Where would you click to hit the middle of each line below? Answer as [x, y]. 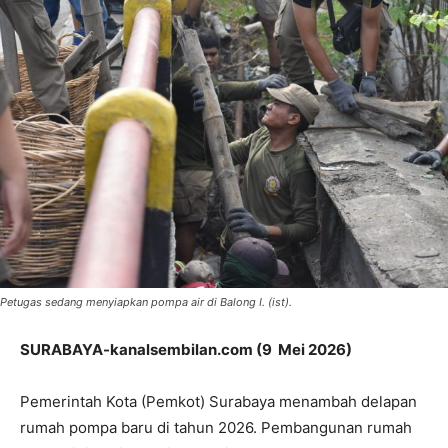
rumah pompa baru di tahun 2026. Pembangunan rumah [216, 427]
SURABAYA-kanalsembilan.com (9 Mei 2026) [186, 349]
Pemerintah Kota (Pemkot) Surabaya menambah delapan [218, 401]
